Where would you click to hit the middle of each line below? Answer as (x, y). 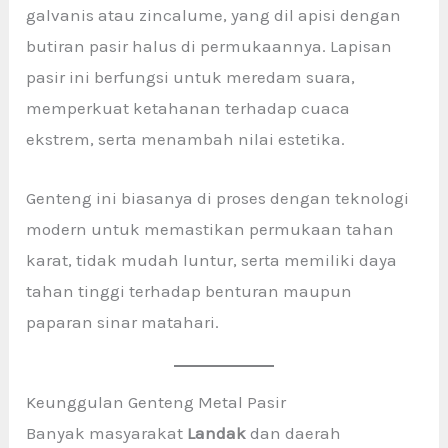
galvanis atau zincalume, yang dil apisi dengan (214, 15)
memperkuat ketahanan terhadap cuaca (188, 108)
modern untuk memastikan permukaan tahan (210, 228)
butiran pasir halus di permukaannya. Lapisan (209, 46)
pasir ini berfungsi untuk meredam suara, (191, 77)
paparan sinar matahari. (123, 321)
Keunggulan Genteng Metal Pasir (156, 401)
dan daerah (294, 432)
